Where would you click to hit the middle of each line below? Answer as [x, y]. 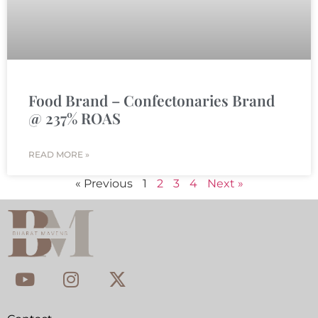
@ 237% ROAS [75, 118]
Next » [225, 184]
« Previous [104, 184]
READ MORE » [59, 155]
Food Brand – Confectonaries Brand [152, 100]
